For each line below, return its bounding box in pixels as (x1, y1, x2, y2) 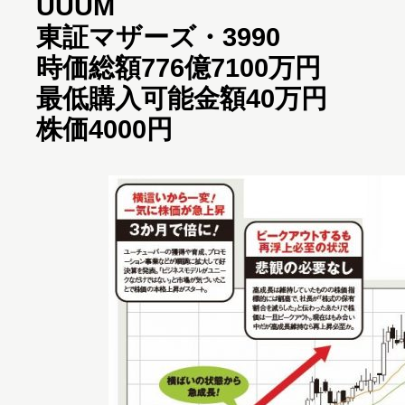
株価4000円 (36, 114, 173, 144)
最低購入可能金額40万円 (36, 83, 327, 113)
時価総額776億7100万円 (36, 52, 321, 82)
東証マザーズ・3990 (36, 22, 280, 52)
